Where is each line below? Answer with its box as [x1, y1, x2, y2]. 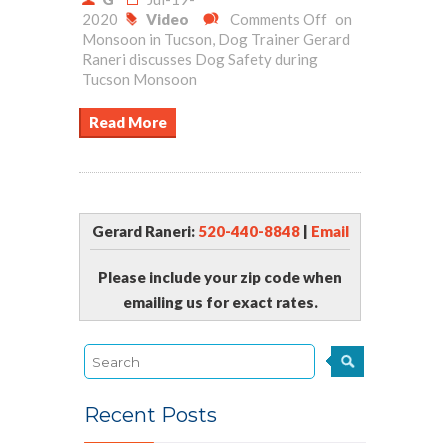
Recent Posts [84, 403, 217, 427]
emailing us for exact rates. [122, 293, 318, 311]
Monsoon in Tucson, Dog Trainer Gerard [82, 30, 350, 48]
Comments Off [230, 10, 327, 28]
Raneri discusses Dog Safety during [82, 50, 318, 68]
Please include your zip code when [98, 268, 343, 286]
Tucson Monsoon [82, 70, 197, 88]
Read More [88, 113, 167, 131]
